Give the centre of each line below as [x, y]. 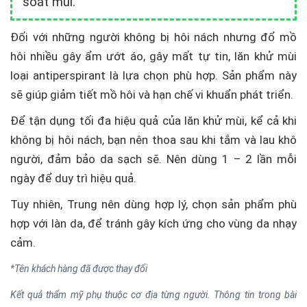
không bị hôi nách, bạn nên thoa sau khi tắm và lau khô [153, 140]
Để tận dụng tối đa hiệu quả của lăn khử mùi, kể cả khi [153, 121]
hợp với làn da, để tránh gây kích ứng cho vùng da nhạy [153, 223]
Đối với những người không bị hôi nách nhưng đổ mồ [153, 37]
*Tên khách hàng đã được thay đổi [79, 269]
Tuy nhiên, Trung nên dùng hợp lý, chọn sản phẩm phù [153, 204]
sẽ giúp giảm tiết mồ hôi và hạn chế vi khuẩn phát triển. [152, 95]
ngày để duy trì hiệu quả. [73, 178]
